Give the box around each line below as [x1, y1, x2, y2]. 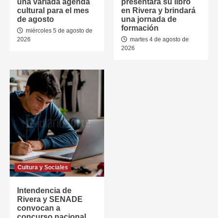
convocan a [17, 204, 60, 212]
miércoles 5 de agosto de [24, 27, 92, 34]
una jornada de [121, 15, 177, 23]
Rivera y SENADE [17, 195, 83, 203]
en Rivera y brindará [121, 6, 196, 15]
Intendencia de [17, 186, 72, 195]
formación [121, 24, 159, 32]
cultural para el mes [17, 6, 89, 15]
